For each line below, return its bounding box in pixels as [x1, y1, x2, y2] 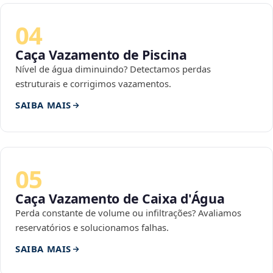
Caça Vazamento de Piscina [15, 46, 187, 64]
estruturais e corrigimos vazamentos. [15, 77, 171, 90]
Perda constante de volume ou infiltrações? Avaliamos [15, 207, 241, 219]
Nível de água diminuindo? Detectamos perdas [15, 63, 211, 76]
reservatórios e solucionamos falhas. [15, 221, 169, 234]
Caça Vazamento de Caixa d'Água [15, 190, 225, 208]
